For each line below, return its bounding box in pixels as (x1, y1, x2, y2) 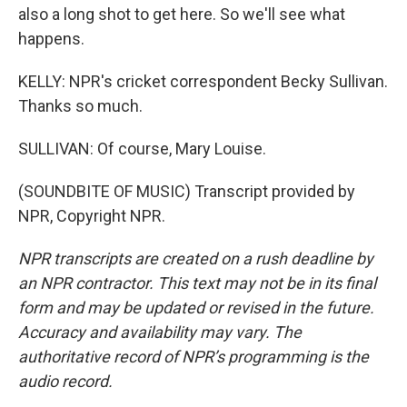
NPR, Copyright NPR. (18, 206, 165, 225)
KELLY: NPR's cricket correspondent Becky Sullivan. (18, 72, 388, 91)
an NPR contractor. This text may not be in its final (18, 273, 376, 293)
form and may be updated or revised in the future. (18, 298, 374, 317)
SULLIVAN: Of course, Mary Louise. (18, 139, 266, 158)
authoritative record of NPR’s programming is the (18, 347, 369, 366)
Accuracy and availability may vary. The (18, 323, 302, 342)
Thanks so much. (18, 96, 143, 115)
